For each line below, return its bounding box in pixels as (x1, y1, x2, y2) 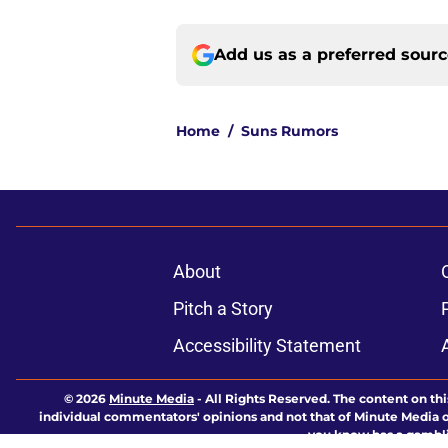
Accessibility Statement (172, 335, 361, 357)
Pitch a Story (172, 298, 273, 320)
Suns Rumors (241, 122, 338, 141)
